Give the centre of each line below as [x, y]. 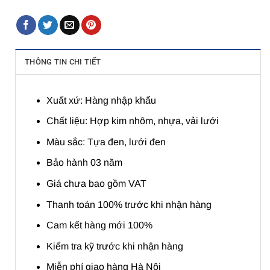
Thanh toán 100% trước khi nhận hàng [129, 204]
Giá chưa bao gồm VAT [96, 184]
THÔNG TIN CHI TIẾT [63, 61]
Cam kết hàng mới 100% [99, 225]
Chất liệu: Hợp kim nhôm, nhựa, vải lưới [132, 121]
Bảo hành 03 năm [84, 163]
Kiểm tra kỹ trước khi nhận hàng [115, 246]
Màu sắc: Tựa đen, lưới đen [106, 142]
